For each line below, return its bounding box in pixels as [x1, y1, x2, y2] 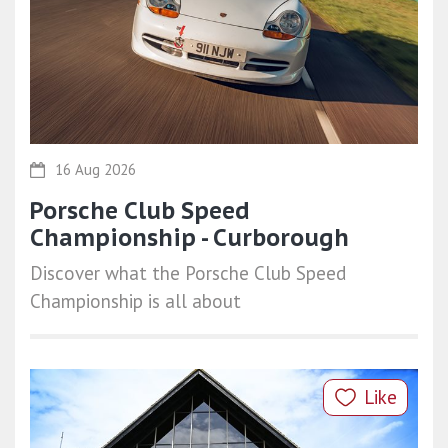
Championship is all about [30, 288, 241, 313]
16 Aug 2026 [55, 159, 136, 179]
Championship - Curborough [30, 222, 349, 252]
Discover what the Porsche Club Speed [30, 260, 346, 285]
